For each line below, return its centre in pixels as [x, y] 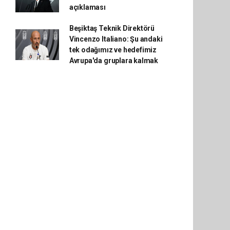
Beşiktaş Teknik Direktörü [112, 28]
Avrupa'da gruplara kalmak [114, 61]
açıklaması [87, 7]
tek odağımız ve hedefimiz [113, 50]
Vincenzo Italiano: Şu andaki [116, 39]
